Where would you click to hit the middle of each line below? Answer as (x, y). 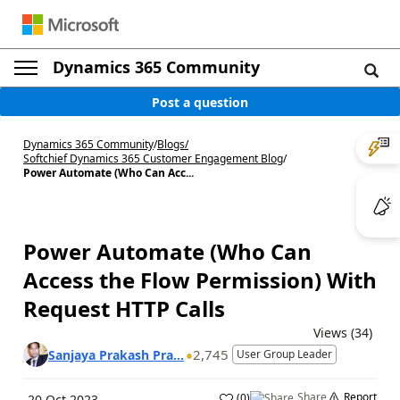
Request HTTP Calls (124, 308)
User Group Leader (284, 354)
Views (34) (343, 333)
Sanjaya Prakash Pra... (116, 354)
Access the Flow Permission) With (200, 280)
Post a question (200, 102)
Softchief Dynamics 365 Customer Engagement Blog (153, 158)
